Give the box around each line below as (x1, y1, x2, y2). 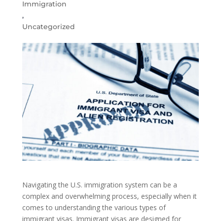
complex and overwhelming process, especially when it (22, 191, 197, 201)
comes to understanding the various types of (22, 202, 166, 212)
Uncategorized (22, 22, 75, 31)
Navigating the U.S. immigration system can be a (22, 180, 177, 189)
